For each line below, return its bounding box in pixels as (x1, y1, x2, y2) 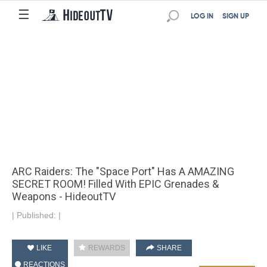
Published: (16, 210, 58, 220)
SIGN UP (222, 13, 249, 20)
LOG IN (191, 13, 213, 20)
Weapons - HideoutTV (11, 190, 116, 203)
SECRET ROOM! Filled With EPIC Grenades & (11, 178, 219, 190)
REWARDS (86, 244, 125, 252)
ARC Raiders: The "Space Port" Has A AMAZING (11, 165, 234, 178)
